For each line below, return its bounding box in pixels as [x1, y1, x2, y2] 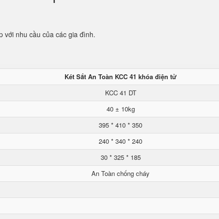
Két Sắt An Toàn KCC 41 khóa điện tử [65, 72, 176, 81]
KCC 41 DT [105, 88, 136, 97]
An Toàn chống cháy [91, 169, 150, 178]
